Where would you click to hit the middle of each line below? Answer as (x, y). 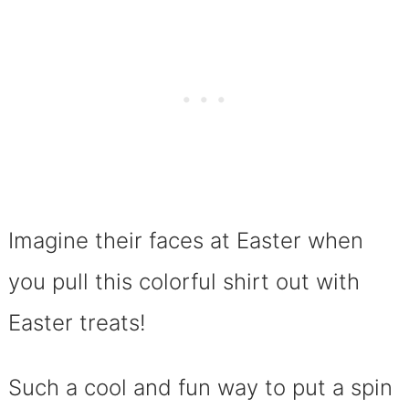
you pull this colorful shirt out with (184, 281)
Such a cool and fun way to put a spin (200, 387)
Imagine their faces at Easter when (185, 240)
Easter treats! (77, 322)
